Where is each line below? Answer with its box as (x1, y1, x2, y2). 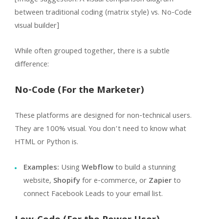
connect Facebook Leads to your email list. (23, 188, 163, 201)
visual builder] (15, 20, 59, 33)
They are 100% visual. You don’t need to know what (15, 123, 186, 136)
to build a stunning (113, 161, 176, 175)
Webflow (82, 161, 113, 175)
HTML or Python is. (15, 136, 78, 149)
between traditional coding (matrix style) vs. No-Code (15, 6, 192, 20)
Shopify (53, 175, 80, 188)
